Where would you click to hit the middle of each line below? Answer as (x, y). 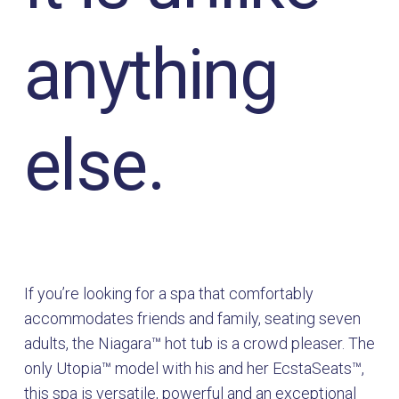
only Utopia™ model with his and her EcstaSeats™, (194, 369)
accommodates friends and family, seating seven (192, 319)
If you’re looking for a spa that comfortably (169, 294)
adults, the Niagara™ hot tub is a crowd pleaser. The (199, 344)
